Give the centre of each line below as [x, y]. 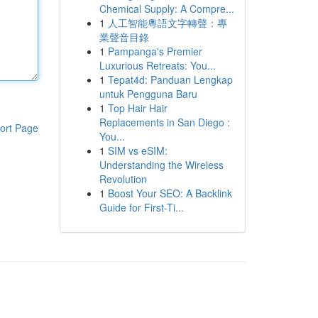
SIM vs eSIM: [137, 150]
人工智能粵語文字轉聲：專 [167, 23]
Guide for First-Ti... [141, 207]
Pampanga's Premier [155, 51]
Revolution [123, 179]
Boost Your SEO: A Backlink [170, 193]
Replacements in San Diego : [164, 122]
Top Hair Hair [137, 108]
